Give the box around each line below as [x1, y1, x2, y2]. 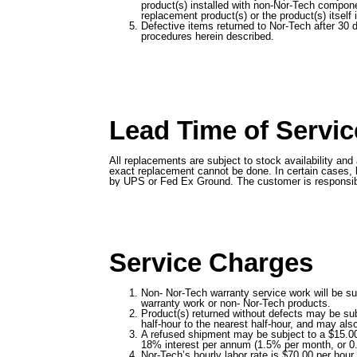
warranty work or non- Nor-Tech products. [141, 297, 331, 310]
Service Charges [109, 248, 313, 278]
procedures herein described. [141, 30, 274, 43]
